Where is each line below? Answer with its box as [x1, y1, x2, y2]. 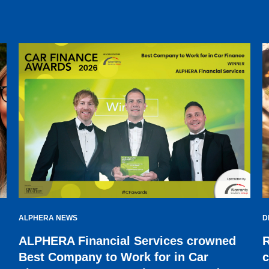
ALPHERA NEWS [18, 214, 77, 223]
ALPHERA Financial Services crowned [18, 234, 236, 248]
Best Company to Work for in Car [18, 250, 208, 264]
